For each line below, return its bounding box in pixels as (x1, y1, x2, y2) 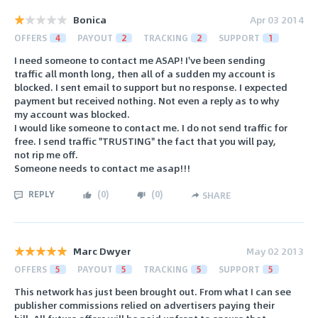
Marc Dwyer (73, 243, 131, 259)
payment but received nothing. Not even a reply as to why (14, 92, 279, 108)
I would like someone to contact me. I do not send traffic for (14, 119, 287, 135)
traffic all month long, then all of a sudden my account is (14, 65, 275, 81)
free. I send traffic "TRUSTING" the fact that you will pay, (14, 133, 276, 148)
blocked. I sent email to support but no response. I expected (14, 79, 287, 94)
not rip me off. (14, 146, 78, 162)
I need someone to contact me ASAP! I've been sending (14, 52, 265, 67)
